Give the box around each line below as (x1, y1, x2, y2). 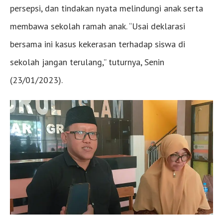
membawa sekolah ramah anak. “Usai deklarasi (10, 20, 185, 32)
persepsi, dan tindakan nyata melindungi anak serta (10, 2, 203, 14)
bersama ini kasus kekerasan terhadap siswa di (10, 38, 185, 50)
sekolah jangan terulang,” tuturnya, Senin (10, 56, 164, 68)
